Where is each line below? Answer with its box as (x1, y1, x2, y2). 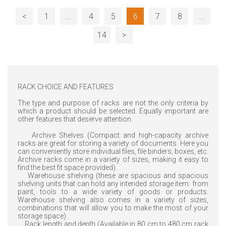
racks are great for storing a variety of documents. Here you (18, 139, 208, 148)
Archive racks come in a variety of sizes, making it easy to (18, 155, 208, 164)
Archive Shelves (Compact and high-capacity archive (18, 131, 208, 140)
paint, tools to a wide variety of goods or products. (18, 188, 208, 196)
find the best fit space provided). (18, 163, 117, 172)
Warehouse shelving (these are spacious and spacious (18, 172, 208, 180)
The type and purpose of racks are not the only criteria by (18, 99, 208, 107)
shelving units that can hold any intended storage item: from (18, 180, 208, 188)
